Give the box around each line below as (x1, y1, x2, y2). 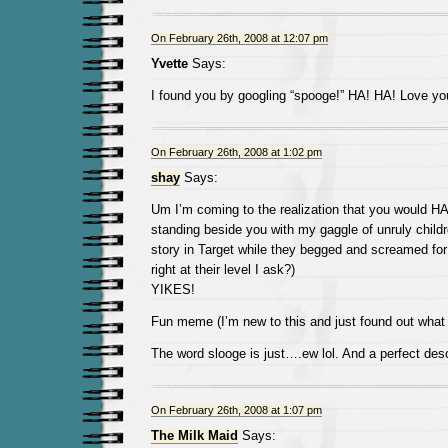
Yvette (150, 56, 188, 71)
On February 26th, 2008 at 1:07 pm (150, 404, 322, 416)
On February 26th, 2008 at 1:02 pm (150, 146, 322, 158)
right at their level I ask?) (150, 262, 295, 277)
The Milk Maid (150, 428, 238, 443)
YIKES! (150, 282, 195, 297)
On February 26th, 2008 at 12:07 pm (150, 32, 328, 44)
